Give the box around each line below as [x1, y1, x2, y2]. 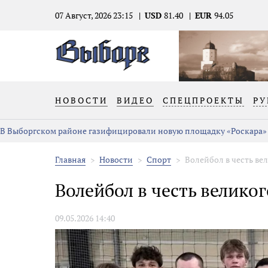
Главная [55, 154, 86, 165]
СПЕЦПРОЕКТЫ [163, 95, 244, 106]
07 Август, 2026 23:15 [55, 10, 133, 21]
